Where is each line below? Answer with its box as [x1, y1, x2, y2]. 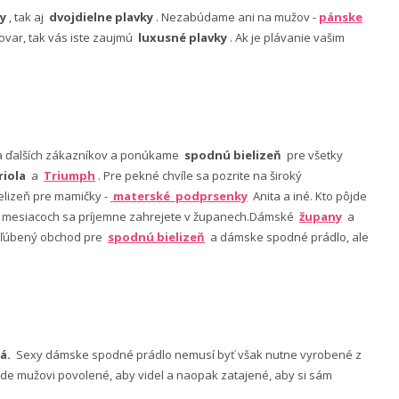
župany [299, 208, 342, 224]
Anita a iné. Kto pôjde [248, 187, 367, 204]
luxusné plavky [138, 28, 227, 45]
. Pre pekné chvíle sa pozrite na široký [95, 167, 302, 183]
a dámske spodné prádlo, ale [208, 228, 369, 245]
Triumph [44, 167, 95, 183]
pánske [319, 8, 362, 25]
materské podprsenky [113, 187, 248, 204]
